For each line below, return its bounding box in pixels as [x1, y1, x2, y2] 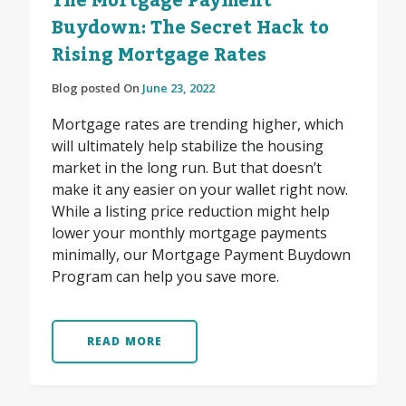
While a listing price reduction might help [51, 201, 330, 222]
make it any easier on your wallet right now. [51, 179, 348, 200]
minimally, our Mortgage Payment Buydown [51, 245, 351, 266]
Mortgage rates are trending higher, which [51, 114, 343, 135]
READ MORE [86, 333, 163, 350]
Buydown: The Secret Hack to [51, 10, 329, 47]
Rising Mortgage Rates [51, 37, 266, 74]
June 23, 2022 [141, 80, 215, 97]
